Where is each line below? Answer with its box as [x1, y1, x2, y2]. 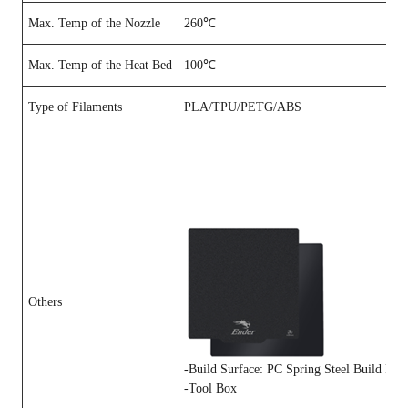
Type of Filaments [28, 100, 122, 114]
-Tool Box [184, 382, 237, 395]
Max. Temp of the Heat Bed [28, 58, 172, 72]
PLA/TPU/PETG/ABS [184, 100, 301, 114]
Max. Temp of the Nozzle [28, 16, 164, 30]
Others [28, 295, 62, 309]
